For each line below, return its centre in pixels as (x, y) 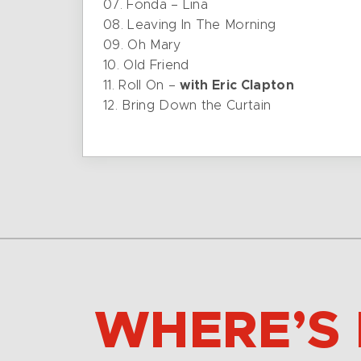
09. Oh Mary (142, 45)
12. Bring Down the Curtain (187, 106)
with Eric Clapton (237, 85)
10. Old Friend (146, 65)
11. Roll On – (142, 85)
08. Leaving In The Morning (190, 25)
